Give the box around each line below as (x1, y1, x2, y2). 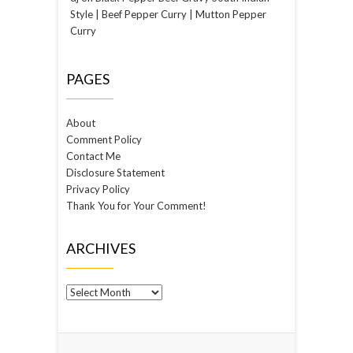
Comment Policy (66, 132, 142, 146)
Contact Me (66, 149, 121, 162)
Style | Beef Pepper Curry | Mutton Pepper (70, 7, 266, 20)
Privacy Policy (66, 182, 130, 195)
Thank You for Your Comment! (66, 199, 206, 212)
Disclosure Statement (66, 165, 165, 179)
